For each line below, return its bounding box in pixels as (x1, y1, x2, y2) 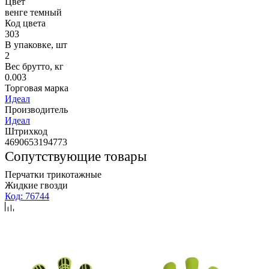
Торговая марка (5, 83, 68, 94)
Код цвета (5, 18, 46, 29)
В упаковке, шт (5, 40, 67, 50)
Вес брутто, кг (5, 61, 64, 72)
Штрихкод (5, 126, 47, 137)
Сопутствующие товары (5, 148, 147, 165)
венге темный (5, 7, 62, 18)
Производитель (5, 104, 68, 115)
